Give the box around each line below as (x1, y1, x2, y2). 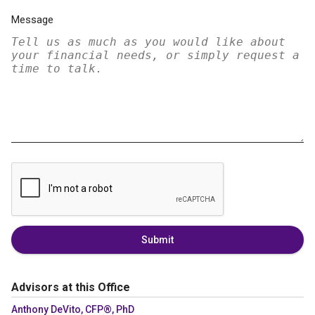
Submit (141, 234, 174, 245)
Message (11, 13, 53, 26)
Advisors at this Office (11, 281, 130, 294)
